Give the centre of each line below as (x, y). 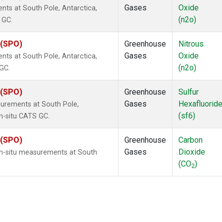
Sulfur (189, 92)
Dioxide (192, 152)
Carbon (191, 140)
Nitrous (191, 44)
